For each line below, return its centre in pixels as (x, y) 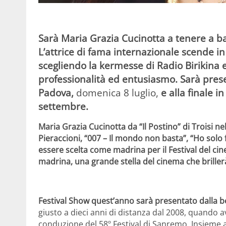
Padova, (57, 93)
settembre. (63, 106)
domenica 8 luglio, (117, 93)
